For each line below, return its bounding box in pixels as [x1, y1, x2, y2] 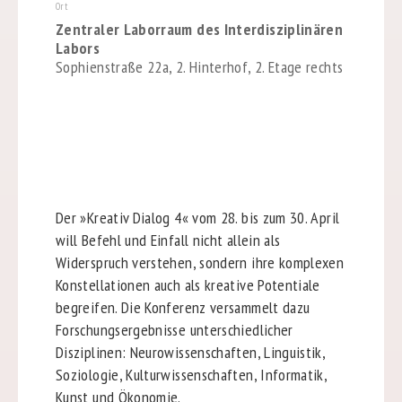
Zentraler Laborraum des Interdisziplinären [55, 19, 344, 40]
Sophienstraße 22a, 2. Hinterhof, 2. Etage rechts [55, 57, 344, 78]
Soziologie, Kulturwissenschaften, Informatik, [55, 363, 328, 385]
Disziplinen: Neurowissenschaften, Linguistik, [55, 341, 326, 363]
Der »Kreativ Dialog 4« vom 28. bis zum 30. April [55, 206, 340, 228]
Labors [55, 38, 100, 59]
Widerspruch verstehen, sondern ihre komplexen [55, 251, 345, 273]
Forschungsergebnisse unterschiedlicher [55, 319, 293, 340]
